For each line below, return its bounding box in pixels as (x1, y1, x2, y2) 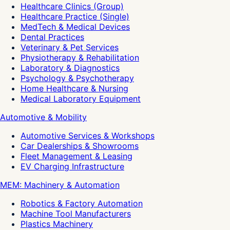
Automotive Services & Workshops (21, 130, 155, 141)
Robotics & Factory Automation (21, 198, 143, 208)
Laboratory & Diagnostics (21, 62, 120, 73)
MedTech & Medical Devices (21, 21, 130, 32)
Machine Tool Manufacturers (21, 208, 131, 219)
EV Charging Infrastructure (21, 161, 124, 171)
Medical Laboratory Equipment (21, 93, 141, 104)
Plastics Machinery (21, 218, 93, 229)
